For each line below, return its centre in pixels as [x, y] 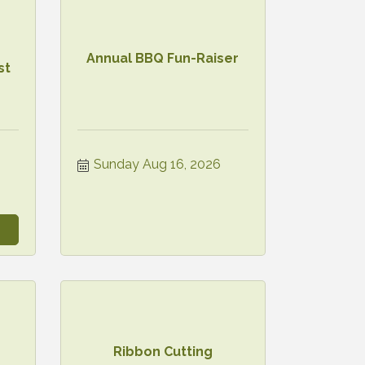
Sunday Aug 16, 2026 [157, 164]
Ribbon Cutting [163, 352]
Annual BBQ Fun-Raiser [163, 59]
